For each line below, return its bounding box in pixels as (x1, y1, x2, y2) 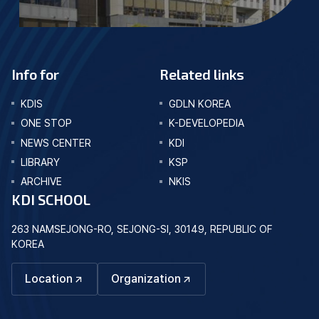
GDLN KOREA (168, 97, 231, 110)
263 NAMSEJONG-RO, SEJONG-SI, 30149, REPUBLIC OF (11, 223, 273, 236)
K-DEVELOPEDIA (168, 117, 244, 130)
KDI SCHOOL (11, 191, 90, 209)
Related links (159, 65, 244, 83)
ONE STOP (20, 117, 72, 130)
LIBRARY (20, 155, 60, 168)
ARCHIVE (20, 175, 62, 188)
